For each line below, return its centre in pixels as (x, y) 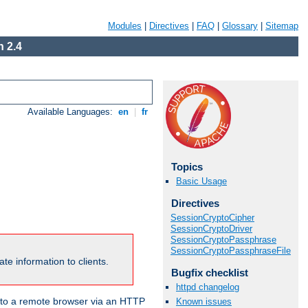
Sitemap (282, 26)
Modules (125, 26)
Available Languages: (72, 112)
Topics (187, 167)
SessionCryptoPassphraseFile (231, 250)
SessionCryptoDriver (211, 228)
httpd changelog (208, 287)
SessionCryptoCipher (212, 217)
